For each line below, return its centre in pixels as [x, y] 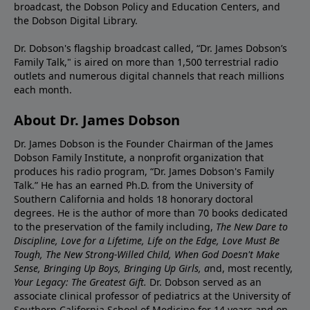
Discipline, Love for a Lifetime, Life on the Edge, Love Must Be [147, 240]
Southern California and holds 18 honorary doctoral [134, 199]
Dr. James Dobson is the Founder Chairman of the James [144, 143]
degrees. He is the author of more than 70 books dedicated [151, 212]
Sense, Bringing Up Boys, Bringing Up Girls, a [112, 268]
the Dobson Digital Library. [76, 20]
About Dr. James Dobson [97, 120]
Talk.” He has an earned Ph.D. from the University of [134, 185]
